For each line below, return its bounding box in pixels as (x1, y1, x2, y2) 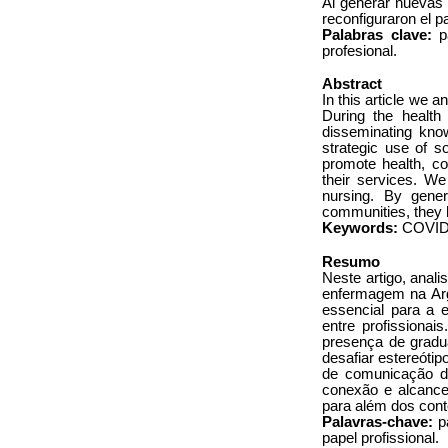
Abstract (322, 76, 382, 93)
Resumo (322, 253, 380, 270)
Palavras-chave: (322, 413, 433, 430)
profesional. (322, 43, 397, 60)
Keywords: (322, 220, 402, 237)
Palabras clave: (322, 27, 432, 44)
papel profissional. (322, 429, 439, 446)
